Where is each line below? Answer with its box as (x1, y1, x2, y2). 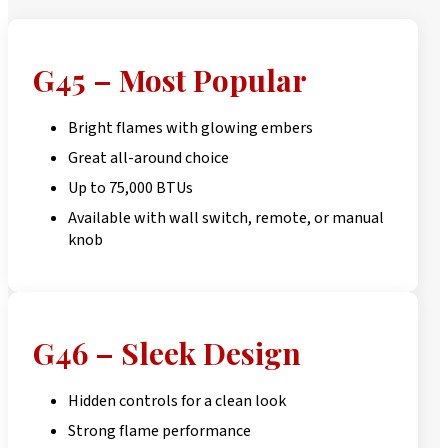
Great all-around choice (68, 146, 229, 169)
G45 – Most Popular (33, 59, 307, 100)
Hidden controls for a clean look (68, 389, 286, 412)
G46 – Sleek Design (33, 332, 301, 373)
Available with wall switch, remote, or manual (68, 206, 384, 229)
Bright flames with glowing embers (68, 116, 313, 139)
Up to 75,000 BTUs (68, 176, 193, 199)
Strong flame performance (68, 419, 251, 442)
